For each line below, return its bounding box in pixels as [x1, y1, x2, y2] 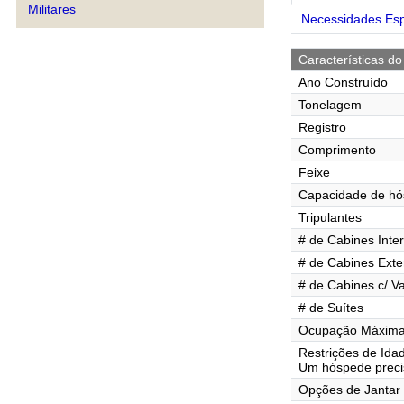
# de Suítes [298, 299, 363, 315]
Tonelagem [298, 96, 362, 112]
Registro [298, 119, 346, 134]
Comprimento [298, 142, 376, 157]
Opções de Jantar [298, 381, 400, 397]
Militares [28, 2, 76, 16]
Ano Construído [298, 74, 388, 89]
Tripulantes [298, 209, 362, 225]
